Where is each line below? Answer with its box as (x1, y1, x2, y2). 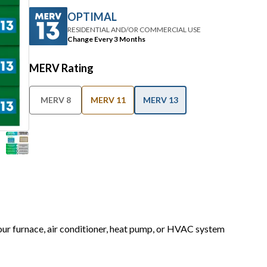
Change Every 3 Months (67, 34, 145, 44)
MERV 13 (142, 95, 178, 105)
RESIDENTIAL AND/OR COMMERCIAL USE (67, 24, 201, 34)
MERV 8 (40, 95, 71, 105)
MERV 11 (90, 95, 126, 105)
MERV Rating (29, 61, 94, 74)
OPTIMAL (67, 10, 117, 23)
